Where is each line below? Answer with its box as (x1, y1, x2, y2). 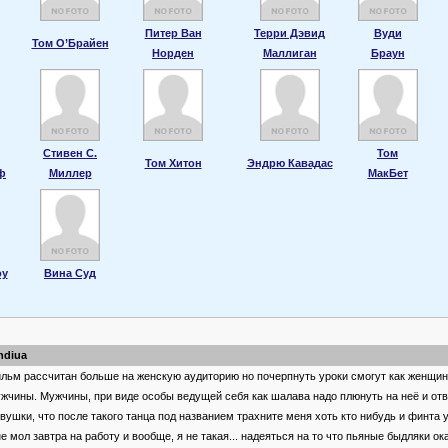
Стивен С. (43, 146, 97, 159)
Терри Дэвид (254, 26, 325, 39)
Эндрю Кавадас (246, 156, 333, 169)
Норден (152, 46, 194, 59)
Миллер (48, 166, 92, 179)
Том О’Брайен (31, 36, 109, 49)
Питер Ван (144, 26, 202, 39)
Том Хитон (144, 156, 202, 169)
